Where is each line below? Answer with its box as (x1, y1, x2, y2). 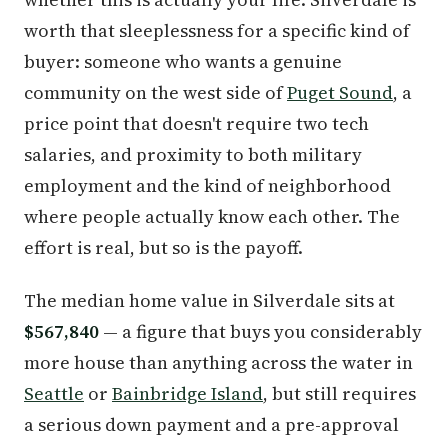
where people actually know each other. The (24, 204, 400, 229)
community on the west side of (24, 80, 287, 105)
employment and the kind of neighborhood (24, 173, 391, 198)
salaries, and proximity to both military (24, 142, 362, 167)
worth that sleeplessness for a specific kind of (24, 18, 410, 43)
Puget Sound (287, 80, 393, 105)
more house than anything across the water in (24, 350, 413, 375)
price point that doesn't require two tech (24, 111, 369, 136)
